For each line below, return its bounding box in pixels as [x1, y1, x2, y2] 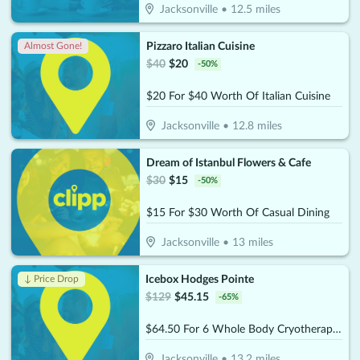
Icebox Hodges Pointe [145, 274, 254, 286]
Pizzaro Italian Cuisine [146, 40, 255, 52]
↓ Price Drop [24, 275, 79, 284]
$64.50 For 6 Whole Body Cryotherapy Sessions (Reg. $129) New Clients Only [332, 324, 342, 336]
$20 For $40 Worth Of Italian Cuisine [146, 90, 330, 102]
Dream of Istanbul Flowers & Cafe [146, 157, 311, 169]
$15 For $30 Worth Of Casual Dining [146, 207, 329, 219]
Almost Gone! [24, 41, 82, 51]
